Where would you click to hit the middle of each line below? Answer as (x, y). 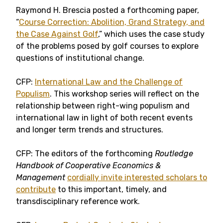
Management (41, 178)
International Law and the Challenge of (109, 82)
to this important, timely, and (111, 190)
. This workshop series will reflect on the (124, 94)
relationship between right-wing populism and (103, 106)
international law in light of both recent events (104, 118)
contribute (36, 190)
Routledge (174, 154)
